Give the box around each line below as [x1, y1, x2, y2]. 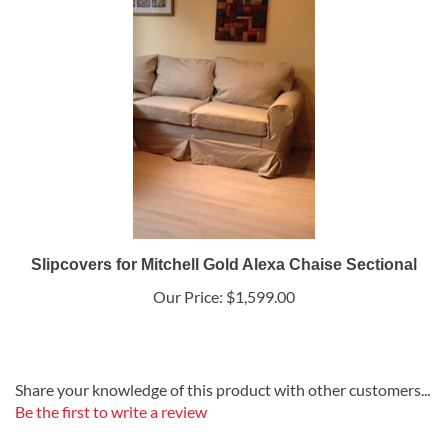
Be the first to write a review [15, 402, 207, 422]
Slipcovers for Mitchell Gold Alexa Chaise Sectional [31, 256, 417, 274]
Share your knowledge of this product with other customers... [15, 380, 430, 400]
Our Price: [153, 287, 223, 307]
